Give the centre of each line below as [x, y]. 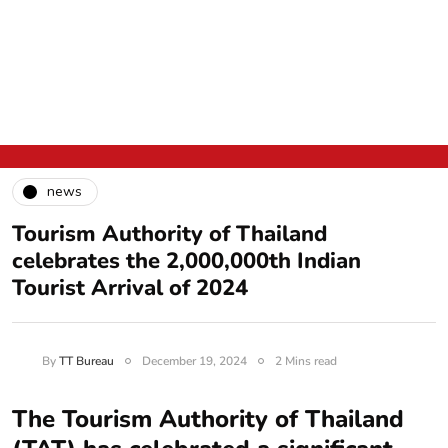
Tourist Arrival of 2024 [130, 287]
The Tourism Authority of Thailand [208, 418]
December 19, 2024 [194, 360]
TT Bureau [86, 360]
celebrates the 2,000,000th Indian [186, 260]
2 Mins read [305, 360]
